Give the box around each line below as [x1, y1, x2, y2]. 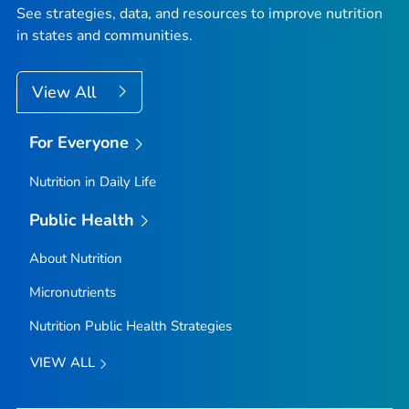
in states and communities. [16, 26, 193, 46]
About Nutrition [28, 249, 122, 268]
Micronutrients [28, 283, 116, 302]
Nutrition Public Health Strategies [28, 317, 232, 336]
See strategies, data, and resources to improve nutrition [16, 4, 383, 24]
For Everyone [28, 131, 130, 153]
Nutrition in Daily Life [28, 172, 156, 191]
